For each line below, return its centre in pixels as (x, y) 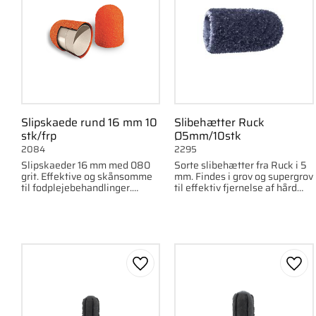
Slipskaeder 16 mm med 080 (86, 165)
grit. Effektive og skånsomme (87, 176)
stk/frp (39, 136)
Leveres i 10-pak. (59, 199)
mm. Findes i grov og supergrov (244, 176)
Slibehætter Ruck (220, 123)
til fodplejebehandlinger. (77, 188)
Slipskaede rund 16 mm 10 (89, 123)
